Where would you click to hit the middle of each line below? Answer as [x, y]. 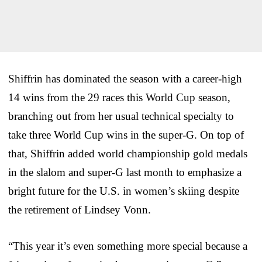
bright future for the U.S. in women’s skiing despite [124, 191]
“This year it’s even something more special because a [128, 246]
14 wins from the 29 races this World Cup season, [119, 97]
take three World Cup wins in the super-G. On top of [126, 135]
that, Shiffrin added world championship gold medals [128, 153]
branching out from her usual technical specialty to [121, 116]
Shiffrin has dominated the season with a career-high [125, 78]
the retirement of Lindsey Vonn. [80, 209]
